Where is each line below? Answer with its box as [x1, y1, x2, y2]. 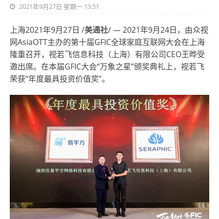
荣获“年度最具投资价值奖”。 [10, 73, 109, 84]
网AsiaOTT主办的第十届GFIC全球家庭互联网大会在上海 [10, 37, 205, 47]
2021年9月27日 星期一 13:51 [18, 2, 99, 11]
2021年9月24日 [123, 24, 177, 35]
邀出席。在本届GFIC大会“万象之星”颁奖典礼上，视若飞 [10, 61, 204, 72]
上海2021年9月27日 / [10, 24, 85, 35]
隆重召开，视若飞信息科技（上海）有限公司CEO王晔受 [10, 49, 205, 60]
